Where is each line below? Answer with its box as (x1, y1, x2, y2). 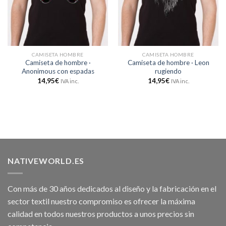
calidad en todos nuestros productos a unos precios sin (8, 208, 194, 218)
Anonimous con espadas (21, 67, 94, 76)
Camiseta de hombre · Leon (127, 59, 209, 67)
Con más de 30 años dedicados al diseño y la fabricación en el (8, 183, 216, 193)
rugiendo (155, 67, 182, 76)
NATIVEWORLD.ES (8, 156, 85, 166)
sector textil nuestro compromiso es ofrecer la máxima (8, 196, 195, 206)
